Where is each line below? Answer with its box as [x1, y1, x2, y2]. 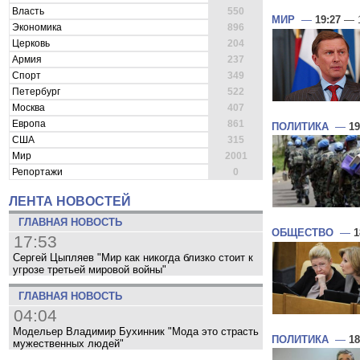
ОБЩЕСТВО [272, 227, 333, 239]
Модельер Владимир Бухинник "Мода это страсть [13, 325, 259, 337]
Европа [10, 117, 46, 129]
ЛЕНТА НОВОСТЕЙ [9, 194, 131, 208]
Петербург [10, 85, 60, 97]
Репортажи [10, 166, 63, 178]
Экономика [10, 21, 62, 33]
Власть [10, 5, 44, 17]
